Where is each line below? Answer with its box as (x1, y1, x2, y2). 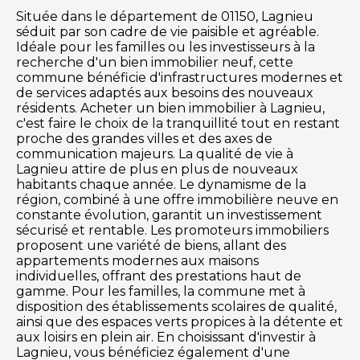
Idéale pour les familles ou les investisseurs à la (16, 39, 315, 55)
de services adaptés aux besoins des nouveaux (16, 85, 313, 101)
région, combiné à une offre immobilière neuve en (16, 192, 338, 208)
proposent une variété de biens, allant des (16, 238, 286, 254)
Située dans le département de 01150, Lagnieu (16, 9, 313, 25)
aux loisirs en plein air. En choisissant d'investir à (16, 329, 316, 346)
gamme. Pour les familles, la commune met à (16, 284, 305, 300)
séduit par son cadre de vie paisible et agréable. (16, 24, 319, 40)
